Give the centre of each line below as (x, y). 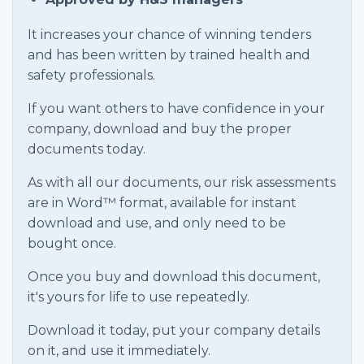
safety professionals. (91, 75)
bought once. (72, 243)
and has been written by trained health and (169, 55)
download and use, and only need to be (157, 223)
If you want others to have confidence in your (176, 108)
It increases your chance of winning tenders (169, 35)
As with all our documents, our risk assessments (182, 182)
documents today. (87, 149)
